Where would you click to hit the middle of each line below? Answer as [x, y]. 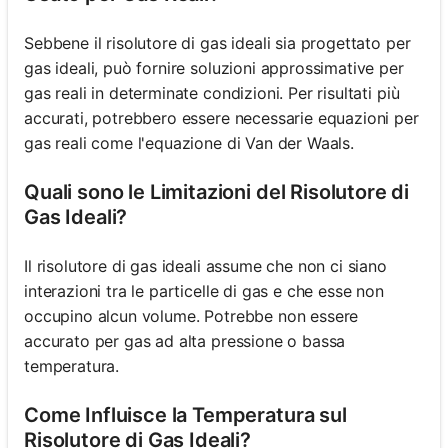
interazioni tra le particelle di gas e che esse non [204, 291]
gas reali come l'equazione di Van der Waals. [189, 143]
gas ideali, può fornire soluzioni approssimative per [214, 68]
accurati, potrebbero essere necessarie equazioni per [221, 118]
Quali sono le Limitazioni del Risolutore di [217, 192]
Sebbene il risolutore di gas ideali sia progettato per [217, 43]
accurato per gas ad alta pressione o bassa [185, 341]
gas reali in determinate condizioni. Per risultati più [212, 93]
